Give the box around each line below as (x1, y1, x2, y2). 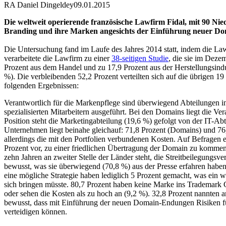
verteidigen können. (4, 207, 67, 216)
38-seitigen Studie (111, 53, 168, 63)
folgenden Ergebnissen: (4, 81, 79, 90)
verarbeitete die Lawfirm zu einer (4, 53, 111, 63)
